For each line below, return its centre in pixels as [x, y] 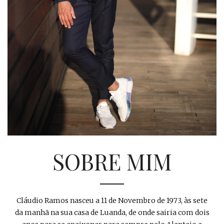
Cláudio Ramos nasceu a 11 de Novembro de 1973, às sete [112, 201]
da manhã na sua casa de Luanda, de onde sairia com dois [112, 213]
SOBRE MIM [112, 161]
